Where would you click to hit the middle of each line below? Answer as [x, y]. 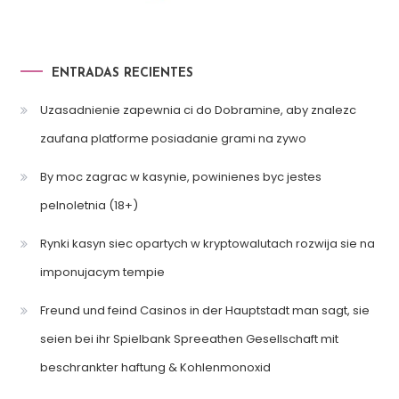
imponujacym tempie [102, 273]
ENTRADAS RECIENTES [122, 74]
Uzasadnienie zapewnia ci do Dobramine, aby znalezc [198, 110]
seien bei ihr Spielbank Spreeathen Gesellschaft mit [189, 339]
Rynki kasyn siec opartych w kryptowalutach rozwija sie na [207, 244]
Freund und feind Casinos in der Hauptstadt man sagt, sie [204, 311]
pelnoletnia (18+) [89, 206]
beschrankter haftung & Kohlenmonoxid [155, 368]
